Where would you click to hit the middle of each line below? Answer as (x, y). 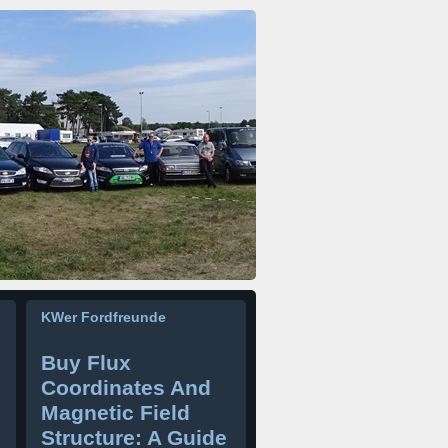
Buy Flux (86, 362)
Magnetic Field (115, 412)
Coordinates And (126, 387)
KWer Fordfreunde (103, 317)
